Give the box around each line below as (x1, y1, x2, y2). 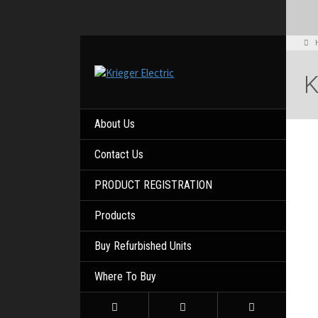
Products (94, 208, 136, 222)
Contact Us (94, 147, 144, 161)
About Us (94, 116, 136, 131)
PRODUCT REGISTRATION (94, 177, 213, 192)
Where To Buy (94, 269, 157, 283)
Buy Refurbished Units (94, 238, 192, 253)
